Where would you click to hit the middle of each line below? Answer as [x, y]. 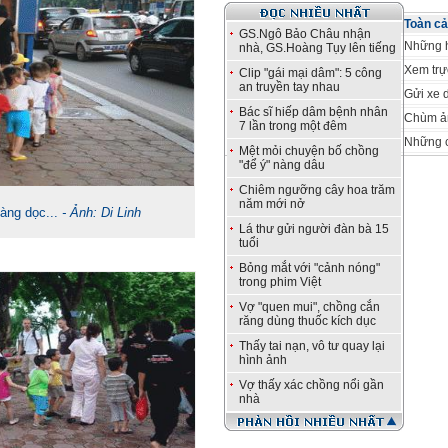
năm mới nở [272, 204]
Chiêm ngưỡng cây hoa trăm [317, 190]
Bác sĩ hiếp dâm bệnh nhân [313, 112]
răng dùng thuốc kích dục [307, 321]
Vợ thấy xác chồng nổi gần [311, 385]
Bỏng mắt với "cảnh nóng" [309, 268]
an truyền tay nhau [289, 87]
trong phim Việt [280, 282]
